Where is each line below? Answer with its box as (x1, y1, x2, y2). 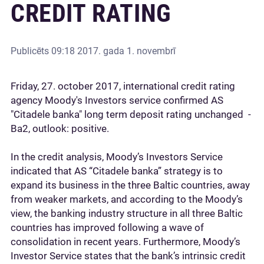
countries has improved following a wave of (11, 222, 204, 233)
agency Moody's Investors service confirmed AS (11, 94, 223, 106)
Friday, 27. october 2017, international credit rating (11, 80, 235, 92)
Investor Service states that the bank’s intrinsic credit (11, 250, 246, 262)
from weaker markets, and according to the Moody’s (11, 193, 243, 205)
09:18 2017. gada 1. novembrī (51, 45, 176, 57)
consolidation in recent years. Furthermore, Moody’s (11, 236, 240, 247)
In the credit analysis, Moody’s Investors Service (11, 151, 223, 163)
